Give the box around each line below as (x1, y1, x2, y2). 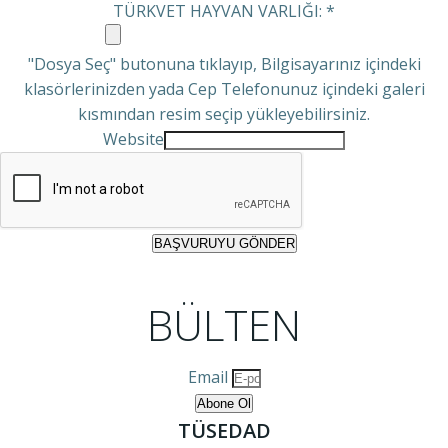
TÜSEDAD (177, 417, 271, 444)
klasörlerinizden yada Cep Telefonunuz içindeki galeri (23, 78, 425, 100)
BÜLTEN (147, 296, 301, 353)
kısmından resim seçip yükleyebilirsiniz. (78, 103, 370, 125)
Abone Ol (197, 396, 251, 411)
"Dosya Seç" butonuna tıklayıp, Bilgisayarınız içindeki (27, 53, 421, 75)
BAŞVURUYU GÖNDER (153, 236, 295, 251)
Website (103, 128, 164, 150)
